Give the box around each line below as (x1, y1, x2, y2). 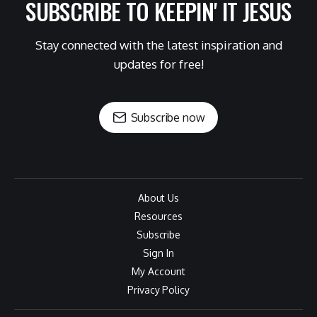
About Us (137, 192, 180, 204)
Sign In (143, 247, 174, 259)
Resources (134, 210, 183, 222)
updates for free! (113, 57, 204, 71)
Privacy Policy (127, 284, 190, 296)
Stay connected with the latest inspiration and (35, 38, 282, 52)
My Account (132, 265, 185, 277)
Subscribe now (130, 110, 205, 125)
